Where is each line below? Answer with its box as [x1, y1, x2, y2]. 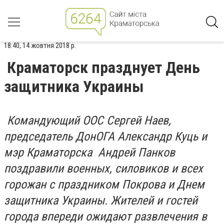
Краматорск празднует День [7, 58, 200, 77]
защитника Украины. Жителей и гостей [4, 193, 197, 207]
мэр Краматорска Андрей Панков [4, 145, 175, 159]
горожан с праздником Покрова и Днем [4, 177, 204, 191]
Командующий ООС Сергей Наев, [4, 113, 171, 127]
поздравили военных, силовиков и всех [4, 161, 203, 175]
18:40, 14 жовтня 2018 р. [4, 41, 76, 50]
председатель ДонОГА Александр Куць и [4, 129, 207, 143]
